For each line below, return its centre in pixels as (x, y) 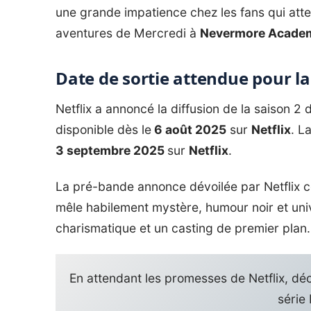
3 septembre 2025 (111, 150)
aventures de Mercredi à (128, 33)
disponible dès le (103, 129)
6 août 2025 (189, 129)
